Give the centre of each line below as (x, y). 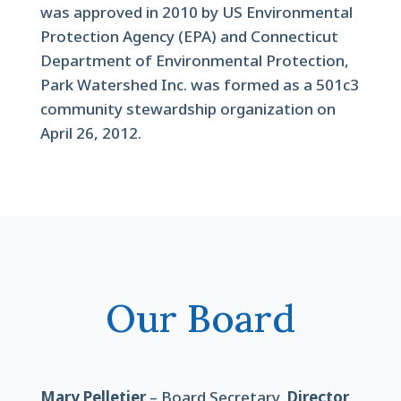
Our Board (200, 318)
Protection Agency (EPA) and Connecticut (189, 36)
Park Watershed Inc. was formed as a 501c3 (199, 85)
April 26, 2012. (90, 133)
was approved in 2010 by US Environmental (196, 12)
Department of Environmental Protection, (194, 60)
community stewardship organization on (188, 109)
